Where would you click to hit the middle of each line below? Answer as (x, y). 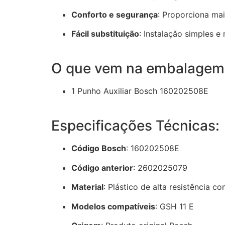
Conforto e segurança (115, 15)
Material (87, 187)
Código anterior (102, 167)
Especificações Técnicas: (135, 126)
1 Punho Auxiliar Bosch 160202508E (140, 91)
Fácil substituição (105, 34)
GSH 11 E (177, 206)
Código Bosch (99, 148)
